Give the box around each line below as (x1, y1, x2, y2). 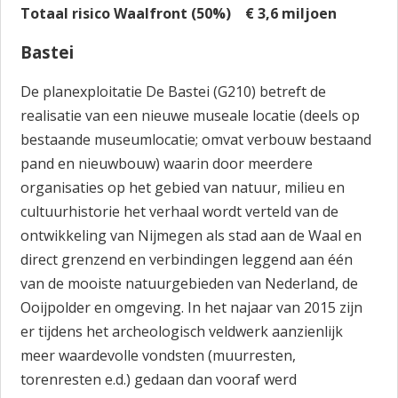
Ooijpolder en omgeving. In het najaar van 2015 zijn (20, 298, 363, 317)
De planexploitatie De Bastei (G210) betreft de (20, 82, 327, 101)
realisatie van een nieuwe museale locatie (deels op (20, 106, 361, 125)
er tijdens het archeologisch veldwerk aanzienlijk (20, 322, 344, 341)
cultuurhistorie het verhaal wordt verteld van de (20, 202, 339, 221)
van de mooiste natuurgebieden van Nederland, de (20, 274, 359, 293)
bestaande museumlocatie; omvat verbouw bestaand (20, 130, 372, 149)
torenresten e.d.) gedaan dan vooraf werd (20, 370, 298, 389)
